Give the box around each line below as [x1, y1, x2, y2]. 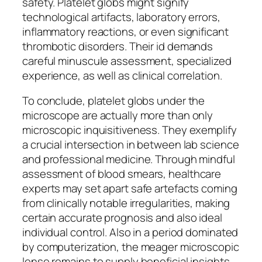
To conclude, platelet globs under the [22, 93, 205, 109]
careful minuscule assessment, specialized [22, 53, 232, 68]
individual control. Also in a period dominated [22, 225, 239, 240]
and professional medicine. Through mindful [22, 151, 235, 167]
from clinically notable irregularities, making [22, 195, 230, 211]
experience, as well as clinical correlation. [22, 67, 222, 83]
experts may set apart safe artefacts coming [22, 181, 237, 196]
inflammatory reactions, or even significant [22, 23, 229, 39]
